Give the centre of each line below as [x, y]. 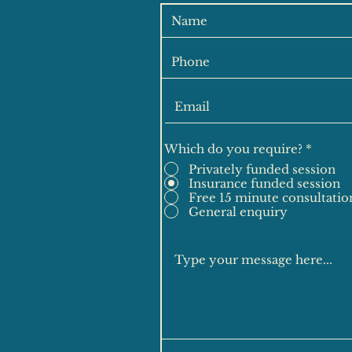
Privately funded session [262, 169]
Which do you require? [233, 149]
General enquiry [238, 211]
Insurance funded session [264, 183]
